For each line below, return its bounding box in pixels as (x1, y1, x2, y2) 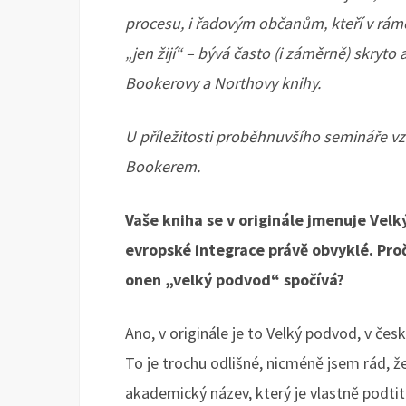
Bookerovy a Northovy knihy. (125, 72, 321, 94)
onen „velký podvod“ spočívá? (125, 269, 344, 291)
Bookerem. (125, 156, 200, 178)
